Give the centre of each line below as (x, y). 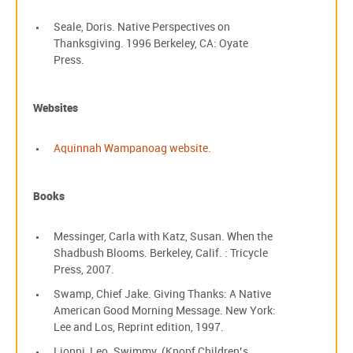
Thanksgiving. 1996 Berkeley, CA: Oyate (151, 44)
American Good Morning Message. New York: (165, 311)
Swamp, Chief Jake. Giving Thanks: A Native (162, 294)
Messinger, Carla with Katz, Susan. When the (163, 237)
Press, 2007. (84, 270)
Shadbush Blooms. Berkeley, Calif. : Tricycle (161, 253)
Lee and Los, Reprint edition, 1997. (139, 327)
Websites (56, 108)
